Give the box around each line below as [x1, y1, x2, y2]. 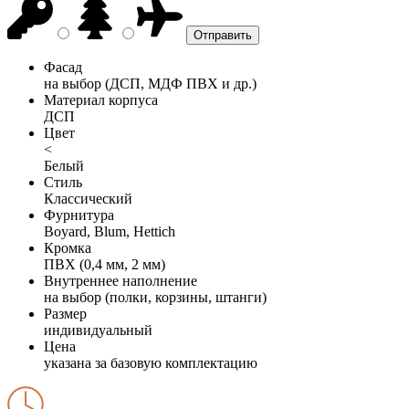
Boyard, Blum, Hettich [44, 223, 175, 239]
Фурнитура [44, 206, 114, 223]
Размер [44, 305, 87, 321]
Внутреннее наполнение [44, 272, 197, 288]
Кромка [44, 239, 91, 256]
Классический [44, 190, 132, 206]
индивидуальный [44, 321, 152, 338]
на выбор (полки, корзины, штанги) [44, 288, 267, 305]
